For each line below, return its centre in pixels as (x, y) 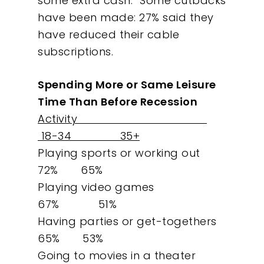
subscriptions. (75, 51)
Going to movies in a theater (128, 255)
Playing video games (123, 187)
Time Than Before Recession (118, 101)
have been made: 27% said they (126, 17)
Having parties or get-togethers (131, 221)
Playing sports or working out (126, 153)
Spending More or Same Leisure (127, 84)
